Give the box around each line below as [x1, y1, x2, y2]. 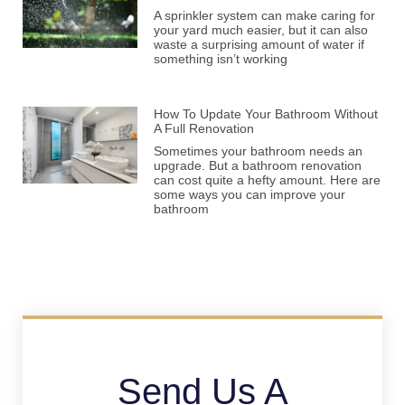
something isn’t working [154, 52, 288, 67]
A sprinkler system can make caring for [154, 8, 376, 24]
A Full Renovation [154, 121, 255, 137]
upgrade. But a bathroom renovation [154, 158, 363, 174]
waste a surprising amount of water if [154, 37, 365, 52]
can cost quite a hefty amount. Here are [154, 173, 381, 188]
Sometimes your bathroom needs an [154, 144, 363, 159]
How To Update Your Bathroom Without [154, 107, 379, 122]
